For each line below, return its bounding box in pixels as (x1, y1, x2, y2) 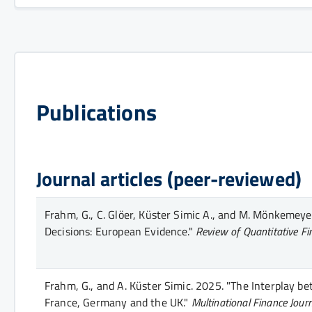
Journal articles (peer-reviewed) (36, 163, 302, 194)
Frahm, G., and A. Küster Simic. (45, 276, 193, 294)
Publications (36, 95, 157, 129)
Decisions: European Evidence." (45, 222, 193, 240)
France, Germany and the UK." (45, 293, 189, 311)
